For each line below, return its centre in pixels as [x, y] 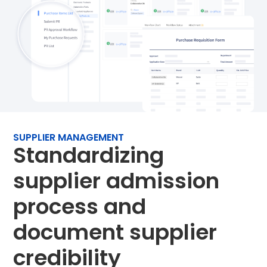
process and [80, 207]
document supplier [115, 232]
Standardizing [89, 156]
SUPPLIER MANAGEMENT [69, 138]
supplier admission [117, 181]
